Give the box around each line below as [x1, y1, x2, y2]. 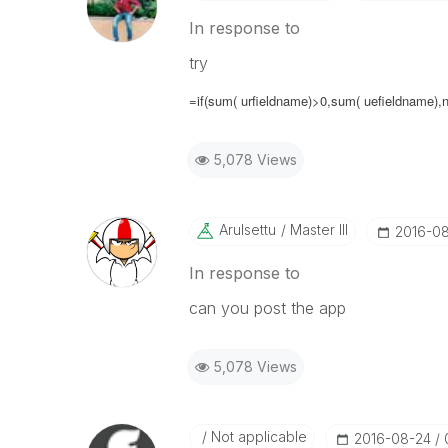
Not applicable [206, 428, 307, 445]
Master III [285, 221, 348, 238]
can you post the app [188, 298, 346, 318]
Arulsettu [218, 221, 276, 238]
